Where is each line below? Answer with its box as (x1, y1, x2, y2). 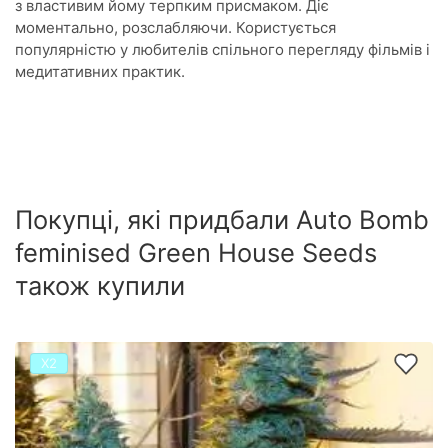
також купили (15, 270, 185, 301)
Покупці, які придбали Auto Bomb (15, 204, 429, 235)
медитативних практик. (15, 62, 185, 81)
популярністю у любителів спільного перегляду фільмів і (15, 40, 430, 59)
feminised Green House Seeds (15, 237, 377, 268)
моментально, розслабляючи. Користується (15, 18, 336, 37)
